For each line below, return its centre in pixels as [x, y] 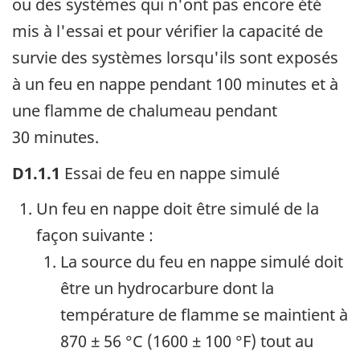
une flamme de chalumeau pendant [145, 111]
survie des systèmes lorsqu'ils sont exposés [175, 58]
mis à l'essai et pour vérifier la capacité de [168, 31]
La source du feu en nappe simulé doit [202, 262]
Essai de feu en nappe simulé [170, 173]
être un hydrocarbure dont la [167, 288]
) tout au [282, 342]
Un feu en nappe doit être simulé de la [178, 209]
